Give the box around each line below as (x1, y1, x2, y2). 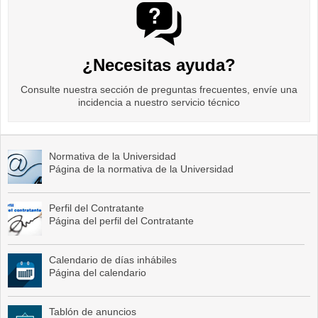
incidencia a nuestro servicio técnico (78, 96, 240, 108)
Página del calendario (49, 267, 146, 279)
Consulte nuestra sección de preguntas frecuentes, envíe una (21, 83, 297, 95)
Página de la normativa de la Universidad (49, 163, 234, 175)
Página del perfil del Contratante (49, 215, 194, 227)
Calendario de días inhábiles (49, 254, 177, 266)
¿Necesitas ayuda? (82, 55, 236, 75)
